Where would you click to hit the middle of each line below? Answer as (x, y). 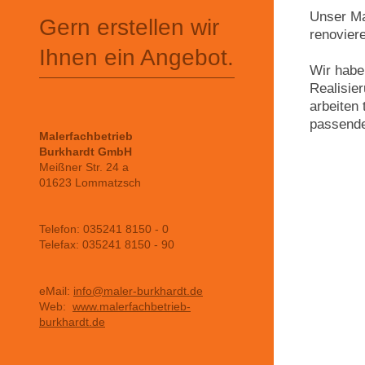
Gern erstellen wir (129, 28)
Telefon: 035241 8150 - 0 (104, 229)
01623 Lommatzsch (90, 183)
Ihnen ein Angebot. (136, 58)
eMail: (56, 291)
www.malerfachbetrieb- (132, 307)
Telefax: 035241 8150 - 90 (107, 245)
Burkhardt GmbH (86, 152)
